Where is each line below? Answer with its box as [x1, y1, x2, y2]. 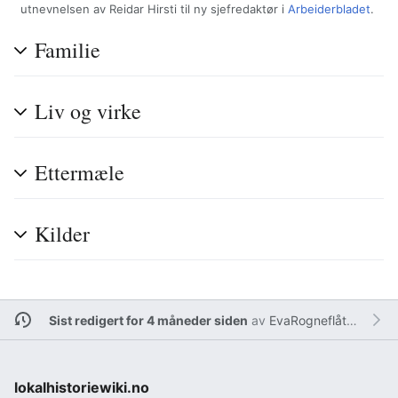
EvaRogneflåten [268, 312, 346, 328]
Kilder [35, 219, 90, 249]
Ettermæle [35, 158, 124, 187]
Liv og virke [35, 97, 141, 126]
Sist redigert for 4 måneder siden [48, 312, 248, 328]
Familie [35, 36, 100, 65]
